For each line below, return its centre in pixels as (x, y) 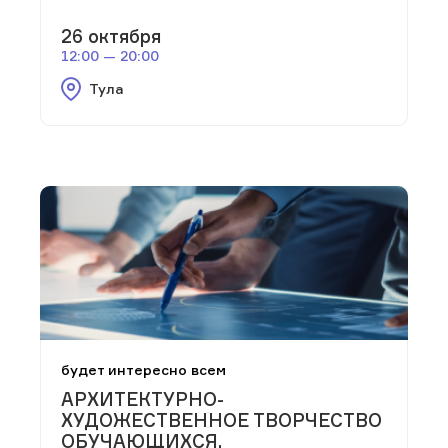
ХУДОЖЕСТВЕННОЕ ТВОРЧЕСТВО (221, 420)
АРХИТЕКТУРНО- (142, 399)
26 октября (111, 36)
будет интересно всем (143, 370)
